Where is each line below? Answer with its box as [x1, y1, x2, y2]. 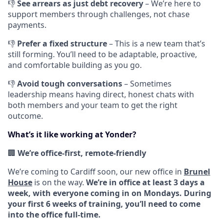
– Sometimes [122, 78, 172, 89]
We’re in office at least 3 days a [86, 177, 205, 188]
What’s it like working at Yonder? [8, 129, 136, 140]
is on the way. [32, 177, 86, 188]
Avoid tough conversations [17, 78, 122, 89]
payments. [8, 20, 46, 31]
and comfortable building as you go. [8, 60, 142, 71]
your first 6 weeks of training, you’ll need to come [8, 198, 200, 210]
